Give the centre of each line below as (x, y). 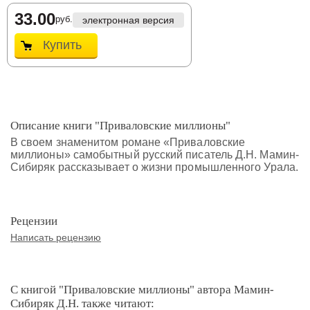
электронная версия (128, 20)
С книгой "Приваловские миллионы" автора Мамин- (142, 290)
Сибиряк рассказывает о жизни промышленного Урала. (154, 167)
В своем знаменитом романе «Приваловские (128, 142)
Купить (62, 45)
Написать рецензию (56, 237)
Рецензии (34, 221)
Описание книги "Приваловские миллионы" (120, 126)
